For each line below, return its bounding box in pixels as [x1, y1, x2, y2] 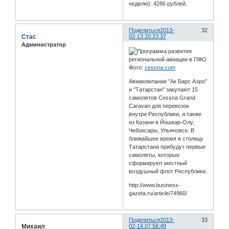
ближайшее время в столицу [129, 135, 204, 142]
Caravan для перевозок [129, 103, 190, 109]
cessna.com [145, 64, 176, 71]
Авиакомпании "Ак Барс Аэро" [129, 78, 208, 85]
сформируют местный [129, 160, 188, 167]
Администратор [21, 41, 66, 48]
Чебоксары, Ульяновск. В [129, 127, 195, 134]
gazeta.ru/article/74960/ [129, 190, 188, 197]
